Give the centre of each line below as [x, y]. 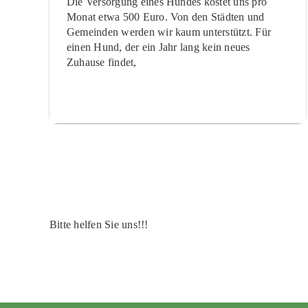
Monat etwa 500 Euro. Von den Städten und [165, 16]
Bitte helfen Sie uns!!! [99, 224]
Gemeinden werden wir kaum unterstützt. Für [169, 32]
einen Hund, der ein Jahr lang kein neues [158, 47]
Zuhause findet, [101, 62]
